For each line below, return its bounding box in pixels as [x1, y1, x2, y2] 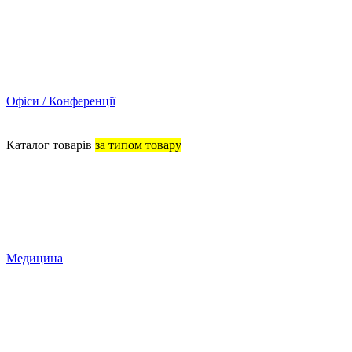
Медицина [6, 251, 63, 265]
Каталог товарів [6, 138, 95, 152]
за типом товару [95, 138, 181, 152]
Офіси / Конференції [6, 94, 115, 108]
